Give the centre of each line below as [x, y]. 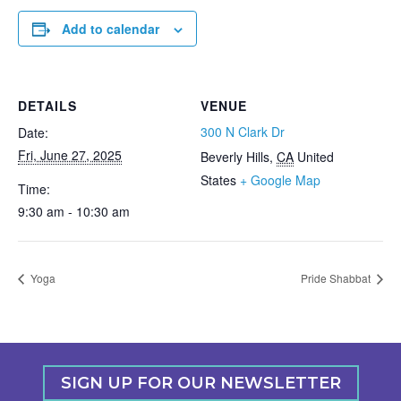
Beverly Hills [235, 157]
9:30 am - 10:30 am [74, 211]
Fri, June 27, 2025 [70, 155]
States [218, 180]
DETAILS [47, 106]
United [316, 157]
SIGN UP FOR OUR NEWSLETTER [200, 384]
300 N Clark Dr [243, 132]
